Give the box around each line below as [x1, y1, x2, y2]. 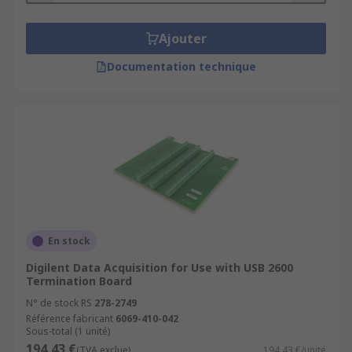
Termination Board [26, 273, 132, 288]
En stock [48, 234, 90, 247]
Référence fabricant [26, 312, 113, 325]
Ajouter [158, 30, 207, 47]
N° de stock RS [26, 296, 92, 310]
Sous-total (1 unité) [26, 324, 110, 338]
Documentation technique [107, 59, 256, 74]
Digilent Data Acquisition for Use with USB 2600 [26, 260, 293, 275]
